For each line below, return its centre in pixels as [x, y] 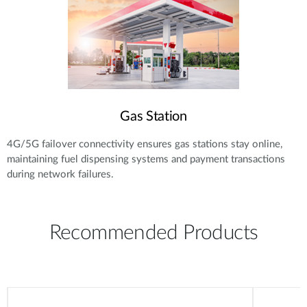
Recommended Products [153, 233]
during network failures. [60, 175]
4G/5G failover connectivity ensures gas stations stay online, [145, 145]
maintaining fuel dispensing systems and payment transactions [146, 160]
